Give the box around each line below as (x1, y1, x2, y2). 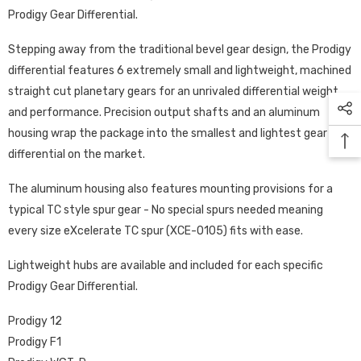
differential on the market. (8, 147, 145, 161)
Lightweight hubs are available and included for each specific (8, 259, 323, 272)
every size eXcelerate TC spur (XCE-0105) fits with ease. (8, 224, 303, 238)
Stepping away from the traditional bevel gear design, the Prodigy (8, 43, 351, 56)
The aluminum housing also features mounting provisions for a (8, 182, 333, 196)
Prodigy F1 (8, 335, 61, 349)
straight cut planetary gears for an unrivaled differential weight (8, 85, 338, 98)
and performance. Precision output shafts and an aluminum (8, 106, 320, 119)
